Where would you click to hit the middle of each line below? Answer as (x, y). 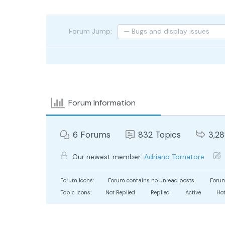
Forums (95, 134)
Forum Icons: (77, 180)
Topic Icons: (76, 192)
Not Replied (120, 192)
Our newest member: (107, 156)
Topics (168, 134)
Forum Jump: (89, 31)
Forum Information (102, 103)
